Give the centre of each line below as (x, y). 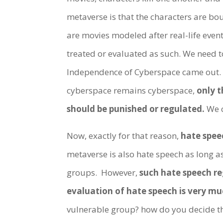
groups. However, (103, 173)
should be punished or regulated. (136, 109)
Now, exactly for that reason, (124, 136)
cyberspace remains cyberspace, (132, 91)
